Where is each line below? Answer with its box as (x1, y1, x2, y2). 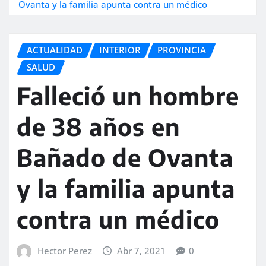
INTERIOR (99, 43, 141, 56)
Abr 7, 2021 (117, 245, 166, 257)
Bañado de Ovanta (17, 142, 233, 173)
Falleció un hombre (17, 81, 239, 111)
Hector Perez (37, 245, 92, 257)
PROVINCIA (157, 43, 206, 56)
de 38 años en (17, 112, 180, 142)
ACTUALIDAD (27, 43, 83, 56)
